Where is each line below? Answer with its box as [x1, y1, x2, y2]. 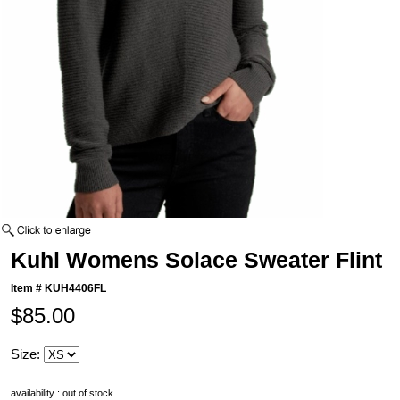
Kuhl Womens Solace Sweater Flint [11, 247, 383, 273]
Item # [11, 282, 46, 296]
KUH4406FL [45, 282, 107, 296]
